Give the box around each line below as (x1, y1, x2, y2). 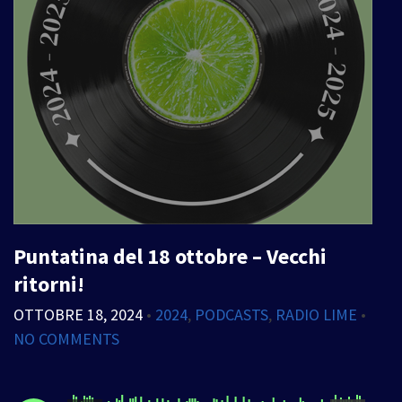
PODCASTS (195, 304, 268, 325)
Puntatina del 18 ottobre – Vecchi (13, 242, 327, 270)
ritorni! (13, 270, 84, 298)
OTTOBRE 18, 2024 (13, 304, 143, 325)
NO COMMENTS (13, 328, 119, 349)
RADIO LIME (275, 304, 357, 325)
